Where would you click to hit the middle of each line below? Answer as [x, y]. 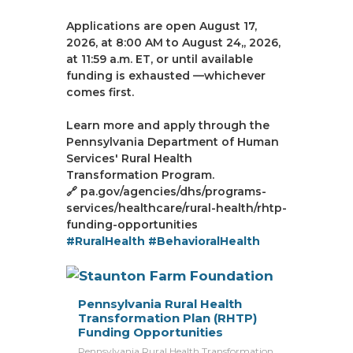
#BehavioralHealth [204, 241]
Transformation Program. [140, 175]
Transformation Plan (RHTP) [167, 318]
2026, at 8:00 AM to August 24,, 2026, [173, 43]
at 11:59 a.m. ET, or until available [160, 59]
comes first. [100, 92]
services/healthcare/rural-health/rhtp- [176, 208]
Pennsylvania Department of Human [173, 142]
